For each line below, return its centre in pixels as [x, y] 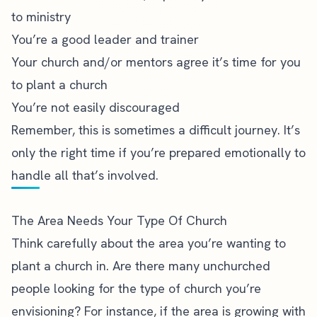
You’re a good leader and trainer [105, 39]
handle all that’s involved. [85, 175]
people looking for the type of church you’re [136, 288]
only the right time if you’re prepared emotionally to [158, 152]
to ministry [41, 16]
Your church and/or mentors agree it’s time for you [156, 62]
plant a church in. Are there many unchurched [141, 265]
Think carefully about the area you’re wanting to [149, 243]
